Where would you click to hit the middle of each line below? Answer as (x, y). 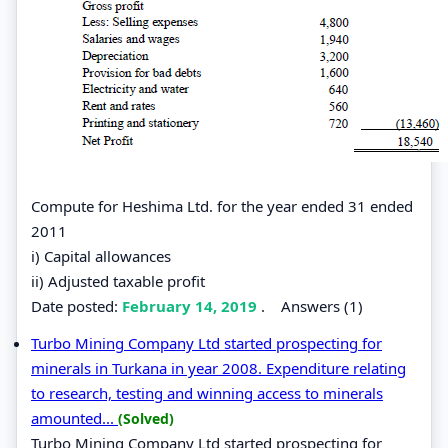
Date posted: (76, 305)
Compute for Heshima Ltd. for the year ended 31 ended (222, 205)
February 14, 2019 (191, 305)
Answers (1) (322, 305)
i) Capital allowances (101, 255)
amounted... (74, 417)
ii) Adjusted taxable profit (118, 280)
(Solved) (146, 418)
